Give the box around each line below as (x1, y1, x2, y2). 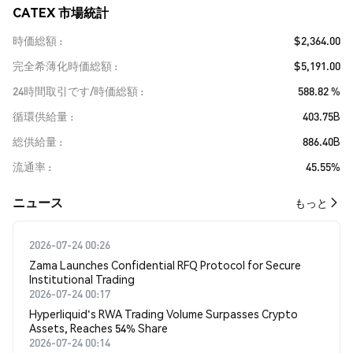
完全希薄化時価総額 (13, 58, 112, 73)
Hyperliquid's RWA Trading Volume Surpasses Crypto (29, 307, 298, 321)
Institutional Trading (29, 272, 135, 287)
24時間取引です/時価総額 (13, 84, 138, 98)
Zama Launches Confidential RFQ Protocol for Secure (29, 258, 301, 273)
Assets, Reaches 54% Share (29, 321, 168, 336)
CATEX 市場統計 (13, 4, 109, 21)
